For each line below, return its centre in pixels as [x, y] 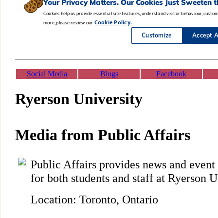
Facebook [171, 74]
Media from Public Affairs [103, 135]
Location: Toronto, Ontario [94, 199]
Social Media [47, 74]
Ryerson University [79, 99]
